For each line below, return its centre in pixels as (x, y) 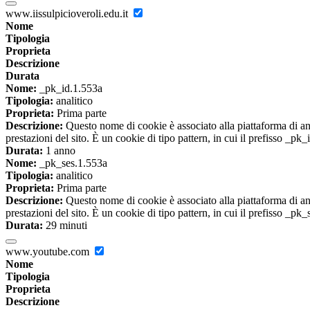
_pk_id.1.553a (70, 89)
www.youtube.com (49, 252)
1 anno (59, 151)
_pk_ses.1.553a (72, 163)
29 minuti (65, 226)
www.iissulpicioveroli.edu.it (68, 14)
